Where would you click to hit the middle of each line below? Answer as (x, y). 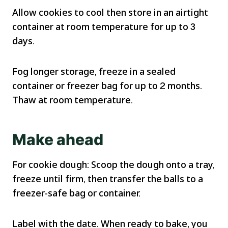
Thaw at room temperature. (73, 100)
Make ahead (58, 140)
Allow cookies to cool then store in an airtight (110, 12)
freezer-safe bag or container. (76, 193)
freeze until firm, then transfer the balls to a (108, 179)
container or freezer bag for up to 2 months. (107, 86)
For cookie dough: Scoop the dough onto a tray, (113, 165)
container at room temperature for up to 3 (104, 27)
